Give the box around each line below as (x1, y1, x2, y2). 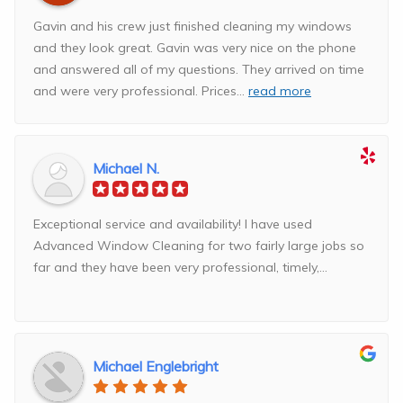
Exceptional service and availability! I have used (33, 216, 312, 233)
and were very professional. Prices (33, 83, 237, 100)
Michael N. (93, 159, 159, 178)
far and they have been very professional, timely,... (33, 259, 327, 276)
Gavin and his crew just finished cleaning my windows (33, 18, 352, 35)
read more (248, 83, 311, 100)
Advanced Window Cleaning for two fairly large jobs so (33, 237, 364, 255)
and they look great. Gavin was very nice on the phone (33, 40, 356, 57)
